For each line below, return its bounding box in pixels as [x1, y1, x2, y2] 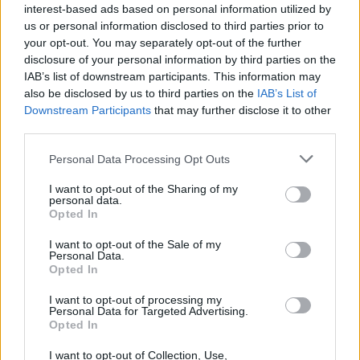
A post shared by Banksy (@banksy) [88, 318, 272, 332]
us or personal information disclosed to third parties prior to [24, 19, 324, 32]
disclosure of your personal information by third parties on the [24, 53, 336, 66]
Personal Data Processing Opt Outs [49, 152, 230, 166]
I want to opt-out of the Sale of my [49, 238, 221, 251]
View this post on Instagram [22, 96, 175, 109]
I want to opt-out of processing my [49, 293, 222, 306]
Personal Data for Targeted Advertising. [49, 305, 248, 317]
